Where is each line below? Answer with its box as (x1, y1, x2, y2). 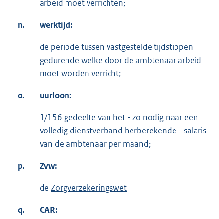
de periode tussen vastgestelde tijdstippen (40, 42, 193, 53)
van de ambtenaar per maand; (40, 138, 151, 150)
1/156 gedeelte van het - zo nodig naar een (40, 112, 198, 123)
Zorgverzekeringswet (51, 182, 127, 194)
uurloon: (40, 90, 72, 101)
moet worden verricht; (40, 68, 121, 79)
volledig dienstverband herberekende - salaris (40, 125, 206, 136)
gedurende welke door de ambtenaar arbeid (40, 55, 201, 66)
